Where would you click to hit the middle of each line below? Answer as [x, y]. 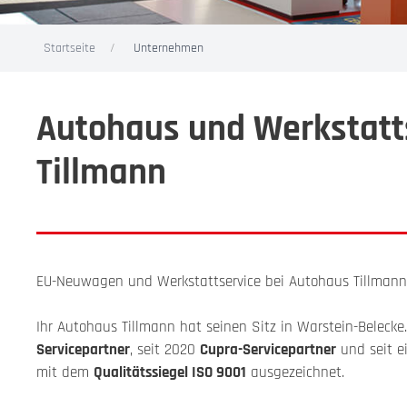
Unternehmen [169, 48]
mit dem [65, 373]
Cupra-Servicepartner [268, 350]
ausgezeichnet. [295, 373]
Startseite [69, 48]
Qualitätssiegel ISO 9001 [170, 373]
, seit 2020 [165, 350]
